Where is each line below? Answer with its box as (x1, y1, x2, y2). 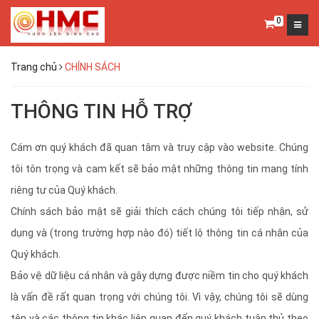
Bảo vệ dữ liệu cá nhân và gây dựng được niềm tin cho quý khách (11, 270, 308, 281)
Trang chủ (11, 61, 57, 73)
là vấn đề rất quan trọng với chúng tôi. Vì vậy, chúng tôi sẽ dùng (11, 291, 308, 303)
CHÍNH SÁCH (65, 61, 120, 73)
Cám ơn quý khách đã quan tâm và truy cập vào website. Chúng (11, 142, 308, 153)
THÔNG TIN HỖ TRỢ (11, 100, 192, 123)
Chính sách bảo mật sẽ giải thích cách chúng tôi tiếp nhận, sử (11, 206, 308, 217)
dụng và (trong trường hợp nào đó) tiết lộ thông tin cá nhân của (11, 227, 308, 239)
